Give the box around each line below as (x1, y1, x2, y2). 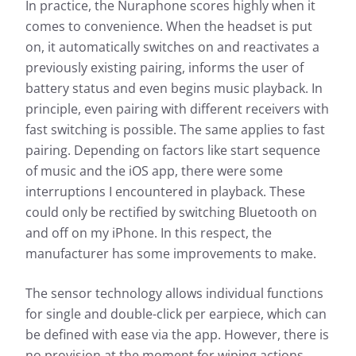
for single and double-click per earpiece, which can (25, 305, 327, 323)
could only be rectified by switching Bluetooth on (25, 203, 317, 222)
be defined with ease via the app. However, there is (25, 326, 329, 344)
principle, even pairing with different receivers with (25, 100, 329, 118)
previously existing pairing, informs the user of (25, 59, 304, 77)
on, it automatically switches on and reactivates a (25, 38, 319, 56)
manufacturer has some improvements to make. (25, 245, 316, 263)
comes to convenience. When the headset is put (25, 17, 312, 36)
